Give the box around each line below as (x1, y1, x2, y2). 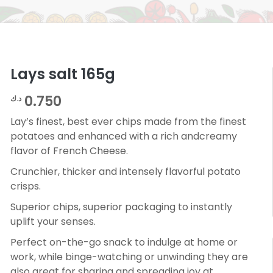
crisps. (10, 179, 41, 194)
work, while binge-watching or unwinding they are (10, 250, 248, 264)
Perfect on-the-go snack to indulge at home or (10, 235, 238, 250)
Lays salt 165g (10, 64, 115, 85)
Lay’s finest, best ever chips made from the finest (10, 115, 246, 129)
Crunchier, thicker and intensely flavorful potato (10, 165, 241, 179)
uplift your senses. (10, 214, 96, 229)
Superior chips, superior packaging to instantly (10, 200, 232, 214)
